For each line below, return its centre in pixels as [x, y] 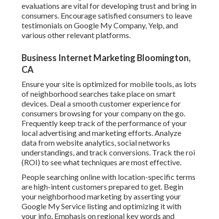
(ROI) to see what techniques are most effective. [101, 162]
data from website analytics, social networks [96, 143]
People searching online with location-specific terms [109, 177]
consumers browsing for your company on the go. [103, 113]
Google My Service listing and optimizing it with [101, 206]
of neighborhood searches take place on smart [99, 94]
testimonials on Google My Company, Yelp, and [100, 25]
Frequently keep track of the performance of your [104, 123]
